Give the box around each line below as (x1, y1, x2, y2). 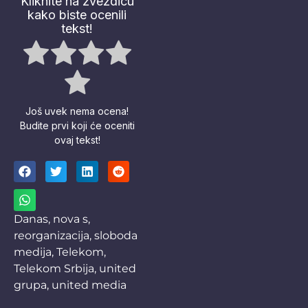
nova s (53, 212, 88, 225)
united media (52, 278, 126, 291)
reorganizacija (14, 228, 89, 242)
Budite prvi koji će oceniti (19, 119, 135, 131)
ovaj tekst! (54, 133, 100, 146)
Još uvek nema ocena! (25, 104, 129, 117)
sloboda (94, 228, 137, 242)
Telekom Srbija (14, 261, 94, 275)
